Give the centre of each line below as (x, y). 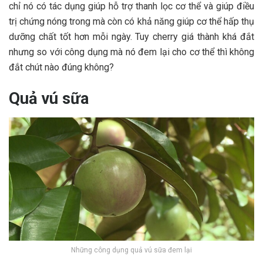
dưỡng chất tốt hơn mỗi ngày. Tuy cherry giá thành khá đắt (131, 36)
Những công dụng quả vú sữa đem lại (131, 250)
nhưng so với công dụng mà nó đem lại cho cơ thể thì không (131, 52)
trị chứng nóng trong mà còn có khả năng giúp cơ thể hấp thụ (131, 21)
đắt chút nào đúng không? (61, 67)
